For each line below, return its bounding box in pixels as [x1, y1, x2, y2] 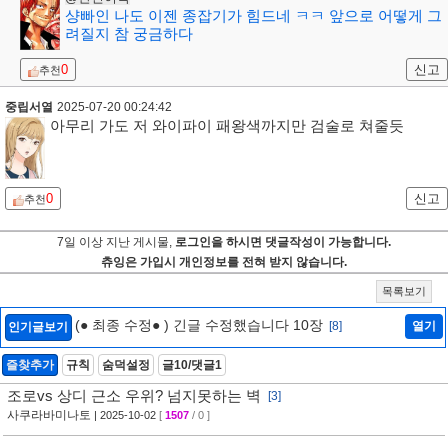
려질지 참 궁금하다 [65, 26, 193, 42]
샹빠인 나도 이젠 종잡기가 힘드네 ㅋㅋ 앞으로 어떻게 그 [65, 8, 442, 24]
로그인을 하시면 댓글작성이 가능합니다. [175, 235, 391, 249]
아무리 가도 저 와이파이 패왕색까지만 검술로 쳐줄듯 [50, 118, 404, 134]
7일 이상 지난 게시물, [57, 235, 175, 249]
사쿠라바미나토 [7, 408, 91, 422]
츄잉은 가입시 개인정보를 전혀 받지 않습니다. [101, 255, 347, 269]
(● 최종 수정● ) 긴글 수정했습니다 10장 [75, 317, 323, 333]
